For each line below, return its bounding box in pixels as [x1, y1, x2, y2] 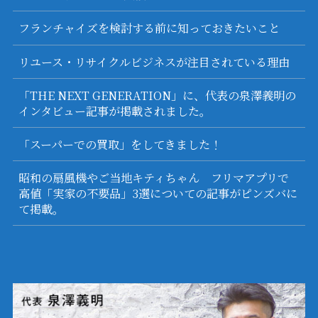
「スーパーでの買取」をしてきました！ [18, 136, 221, 153]
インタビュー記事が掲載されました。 [18, 102, 211, 119]
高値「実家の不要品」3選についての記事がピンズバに [18, 185, 297, 202]
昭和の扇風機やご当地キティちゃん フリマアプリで [18, 169, 289, 187]
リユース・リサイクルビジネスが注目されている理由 [18, 53, 290, 70]
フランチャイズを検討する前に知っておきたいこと [18, 19, 280, 37]
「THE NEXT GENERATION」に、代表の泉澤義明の [18, 86, 296, 104]
